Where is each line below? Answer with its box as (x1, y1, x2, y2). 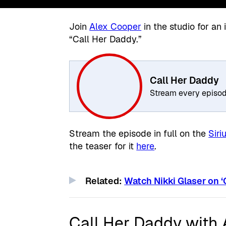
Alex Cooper (89, 21, 142, 32)
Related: (85, 175, 125, 187)
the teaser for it (69, 140, 137, 152)
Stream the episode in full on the (69, 128, 209, 139)
